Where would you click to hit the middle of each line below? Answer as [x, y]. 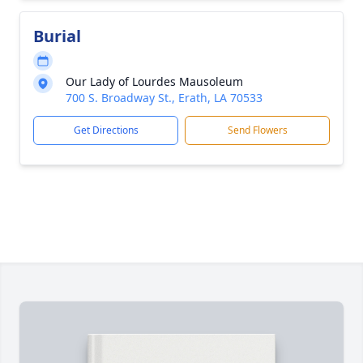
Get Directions [106, 130]
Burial [57, 36]
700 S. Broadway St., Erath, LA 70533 [164, 98]
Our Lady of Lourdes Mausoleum [154, 81]
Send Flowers [257, 130]
